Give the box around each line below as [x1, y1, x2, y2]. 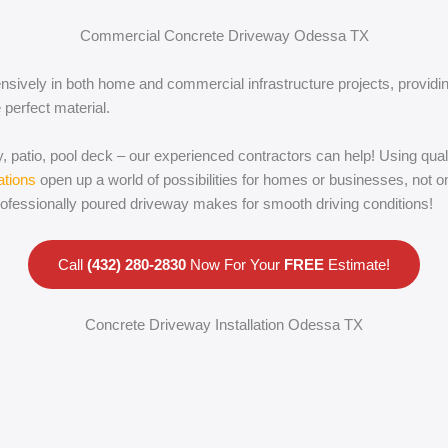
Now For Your [186, 256, 284, 273]
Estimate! [324, 256, 390, 273]
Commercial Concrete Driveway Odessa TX [79, 27, 369, 44]
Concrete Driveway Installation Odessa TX [85, 316, 363, 333]
